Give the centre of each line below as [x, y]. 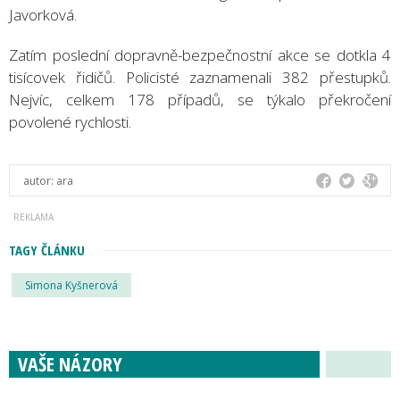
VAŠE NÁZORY [70, 363]
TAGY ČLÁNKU [47, 250]
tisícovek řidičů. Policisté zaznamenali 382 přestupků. [200, 77]
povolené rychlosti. [70, 121]
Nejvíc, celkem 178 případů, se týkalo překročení [200, 99]
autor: [40, 180]
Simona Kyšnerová [71, 285]
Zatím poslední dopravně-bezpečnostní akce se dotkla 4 [200, 54]
